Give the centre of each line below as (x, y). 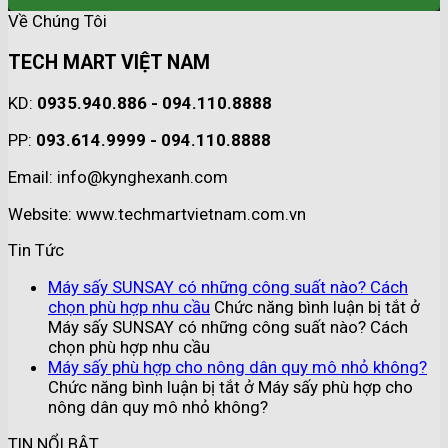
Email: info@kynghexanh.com (118, 176)
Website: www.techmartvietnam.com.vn (157, 213)
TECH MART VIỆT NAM (109, 62)
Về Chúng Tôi (57, 20)
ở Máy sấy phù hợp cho (326, 387)
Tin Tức (36, 250)
